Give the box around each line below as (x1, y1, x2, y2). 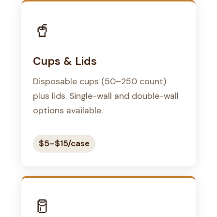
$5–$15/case (39, 138, 90, 149)
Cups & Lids (33, 53, 97, 68)
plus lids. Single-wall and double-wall (33, 90, 179, 101)
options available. (33, 104, 103, 116)
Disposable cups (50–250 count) (33, 75, 166, 87)
